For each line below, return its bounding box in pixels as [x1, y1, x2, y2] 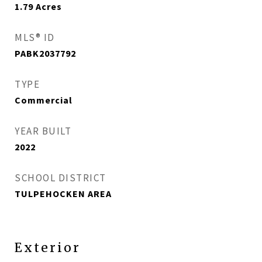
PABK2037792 [15, 47, 76, 59]
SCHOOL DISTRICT [15, 171, 106, 184]
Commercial [15, 94, 73, 106]
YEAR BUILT [15, 125, 71, 137]
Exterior [15, 240, 81, 256]
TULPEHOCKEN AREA [15, 188, 112, 199]
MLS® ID [15, 31, 55, 44]
